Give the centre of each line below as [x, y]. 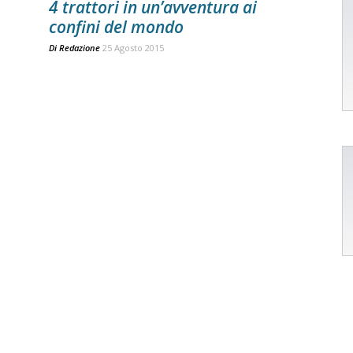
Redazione [80, 48]
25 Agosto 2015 [133, 48]
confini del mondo [116, 27]
